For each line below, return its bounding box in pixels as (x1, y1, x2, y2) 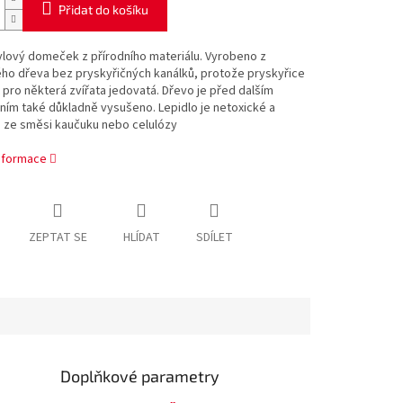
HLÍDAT (122, 228, 160, 247)
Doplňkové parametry (60, 366, 220, 387)
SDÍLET (195, 228, 233, 247)
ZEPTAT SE (28, 228, 87, 247)
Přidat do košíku (58, 2, 148, 18)
